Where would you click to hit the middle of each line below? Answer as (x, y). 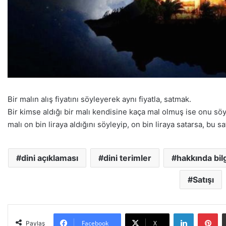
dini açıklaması (49, 158)
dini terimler (127, 158)
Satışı (203, 179)
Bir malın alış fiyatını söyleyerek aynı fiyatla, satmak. (99, 99)
